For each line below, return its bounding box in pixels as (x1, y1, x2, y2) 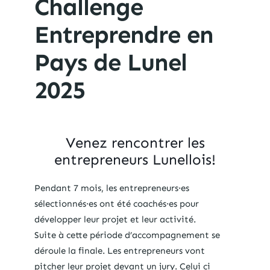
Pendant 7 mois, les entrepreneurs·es (34, 183, 189, 194)
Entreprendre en (34, 20, 213, 50)
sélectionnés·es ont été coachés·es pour (34, 198, 199, 210)
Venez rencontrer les (65, 134, 205, 152)
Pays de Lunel (34, 48, 187, 78)
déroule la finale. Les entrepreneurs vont (34, 245, 205, 257)
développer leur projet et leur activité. (34, 214, 196, 225)
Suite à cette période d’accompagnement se (34, 230, 220, 241)
